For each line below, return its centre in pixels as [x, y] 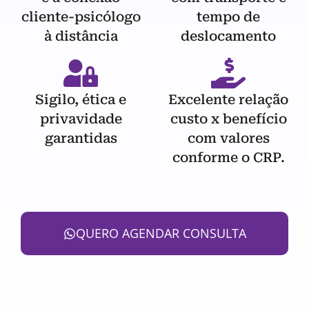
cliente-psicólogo [81, 17]
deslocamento [228, 36]
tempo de [228, 17]
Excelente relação [228, 99]
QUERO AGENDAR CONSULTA [161, 233]
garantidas [81, 138]
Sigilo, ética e [81, 99]
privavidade [81, 119]
